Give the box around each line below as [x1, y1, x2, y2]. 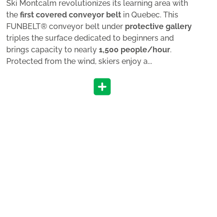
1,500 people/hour [99, 45, 170, 54]
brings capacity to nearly [6, 45, 99, 54]
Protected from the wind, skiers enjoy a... [6, 56, 153, 66]
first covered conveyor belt [20, 10, 122, 19]
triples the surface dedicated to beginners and [6, 33, 174, 43]
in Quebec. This [121, 10, 179, 19]
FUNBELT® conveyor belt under [6, 21, 125, 31]
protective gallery [125, 21, 192, 31]
